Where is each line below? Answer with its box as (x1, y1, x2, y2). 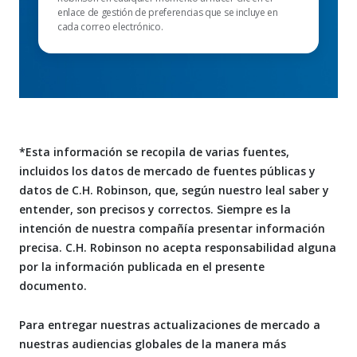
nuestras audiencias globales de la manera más (19, 336, 286, 352)
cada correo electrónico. (57, 20, 163, 34)
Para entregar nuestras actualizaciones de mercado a (19, 317, 320, 333)
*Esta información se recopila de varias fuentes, (19, 144, 289, 160)
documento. (19, 278, 90, 294)
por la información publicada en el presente (19, 259, 265, 275)
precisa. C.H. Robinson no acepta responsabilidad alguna (19, 240, 336, 256)
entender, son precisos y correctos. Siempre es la (19, 202, 291, 218)
